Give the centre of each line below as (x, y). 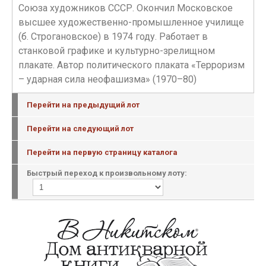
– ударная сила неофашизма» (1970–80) (107, 79)
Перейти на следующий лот (80, 129)
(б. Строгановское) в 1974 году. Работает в (113, 37)
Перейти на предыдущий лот (83, 105)
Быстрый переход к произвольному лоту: (107, 173)
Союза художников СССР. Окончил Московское (126, 8)
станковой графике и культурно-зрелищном (117, 51)
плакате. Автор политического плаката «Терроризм (132, 65)
